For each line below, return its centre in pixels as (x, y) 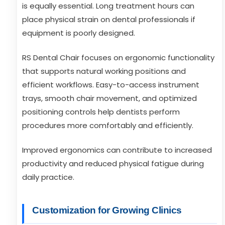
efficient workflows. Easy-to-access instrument (111, 85)
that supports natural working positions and (104, 71)
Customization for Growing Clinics (107, 210)
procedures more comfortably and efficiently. (108, 125)
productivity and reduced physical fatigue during (113, 163)
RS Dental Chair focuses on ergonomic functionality (118, 58)
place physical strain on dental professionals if (109, 19)
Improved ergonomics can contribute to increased (117, 150)
